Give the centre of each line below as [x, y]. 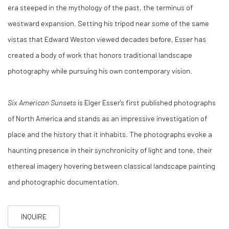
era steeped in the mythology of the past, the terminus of [100, 7]
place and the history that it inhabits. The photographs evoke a [110, 134]
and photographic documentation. [63, 182]
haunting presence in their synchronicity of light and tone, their [110, 150]
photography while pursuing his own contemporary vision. [100, 71]
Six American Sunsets [42, 102]
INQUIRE [34, 216]
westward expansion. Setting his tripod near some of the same [108, 23]
